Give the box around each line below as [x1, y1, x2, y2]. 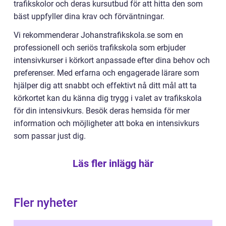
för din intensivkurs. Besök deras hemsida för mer [14, 106, 190, 116]
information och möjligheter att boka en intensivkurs [14, 119, 199, 129]
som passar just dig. [14, 131, 86, 141]
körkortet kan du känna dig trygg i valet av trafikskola [14, 93, 202, 103]
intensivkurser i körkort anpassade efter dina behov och [14, 55, 210, 66]
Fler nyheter [14, 196, 77, 210]
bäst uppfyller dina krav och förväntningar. [14, 12, 164, 22]
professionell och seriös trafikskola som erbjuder [14, 43, 186, 53]
